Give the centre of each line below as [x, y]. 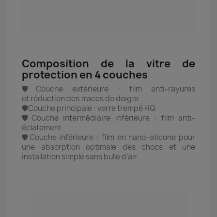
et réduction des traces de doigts [80, 99]
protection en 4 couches [85, 75]
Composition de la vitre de [108, 64]
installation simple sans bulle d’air [79, 157]
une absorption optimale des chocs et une [108, 147]
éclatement [42, 128]
